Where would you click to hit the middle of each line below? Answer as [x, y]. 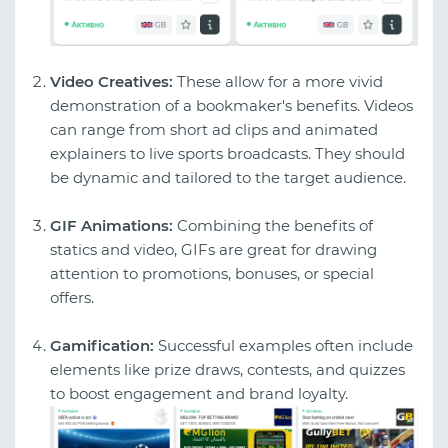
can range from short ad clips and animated [214, 130]
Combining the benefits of [273, 226]
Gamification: [102, 346]
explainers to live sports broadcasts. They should [227, 154]
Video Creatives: [111, 82]
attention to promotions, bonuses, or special [212, 274]
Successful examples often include [283, 346]
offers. [72, 298]
